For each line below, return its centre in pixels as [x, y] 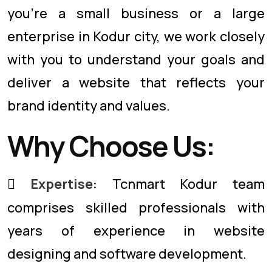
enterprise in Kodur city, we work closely [136, 36]
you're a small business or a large [136, 13]
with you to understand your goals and [136, 59]
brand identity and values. [89, 106]
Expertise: [63, 184]
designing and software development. [127, 254]
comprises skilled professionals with [136, 208]
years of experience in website [136, 231]
